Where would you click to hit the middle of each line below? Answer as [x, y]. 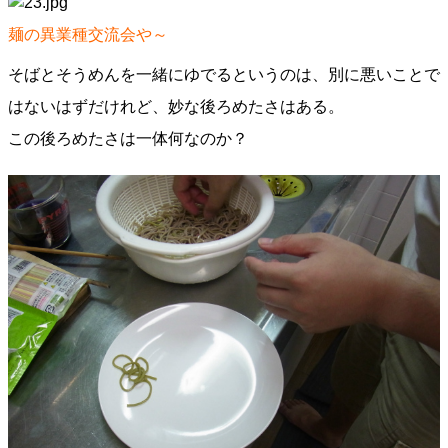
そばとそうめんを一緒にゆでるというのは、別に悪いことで [224, 74]
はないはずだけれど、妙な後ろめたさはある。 [176, 106]
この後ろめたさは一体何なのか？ [130, 138]
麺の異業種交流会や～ [88, 34]
